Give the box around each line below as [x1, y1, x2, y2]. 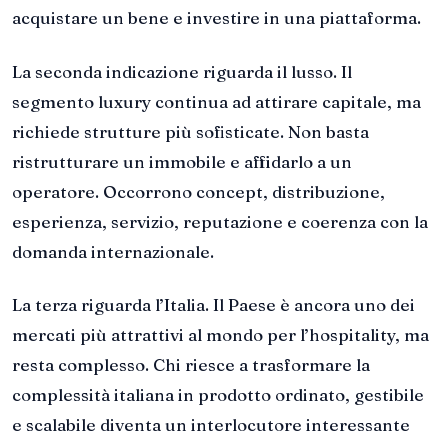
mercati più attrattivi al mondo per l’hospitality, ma [12, 324, 429, 346]
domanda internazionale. [12, 240, 214, 262]
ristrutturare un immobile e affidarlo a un [12, 150, 352, 172]
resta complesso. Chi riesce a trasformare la [12, 354, 370, 376]
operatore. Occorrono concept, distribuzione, [12, 180, 385, 202]
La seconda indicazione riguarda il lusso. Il [12, 60, 352, 82]
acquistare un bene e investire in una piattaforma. [12, 6, 421, 28]
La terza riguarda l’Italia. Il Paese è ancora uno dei [12, 294, 415, 316]
